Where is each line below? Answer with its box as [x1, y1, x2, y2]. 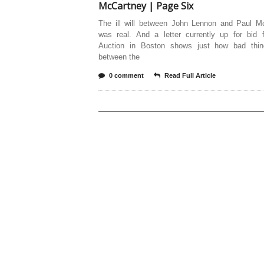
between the [98, 52, 140, 61]
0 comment [109, 72, 144, 79]
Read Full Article [164, 72, 216, 79]
